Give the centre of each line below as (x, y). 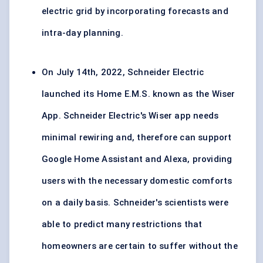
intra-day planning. (82, 33)
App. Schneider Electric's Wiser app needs (130, 116)
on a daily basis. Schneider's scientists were (135, 203)
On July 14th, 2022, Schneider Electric (123, 73)
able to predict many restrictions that (122, 225)
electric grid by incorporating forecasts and (135, 11)
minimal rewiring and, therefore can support (137, 138)
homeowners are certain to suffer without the (140, 246)
